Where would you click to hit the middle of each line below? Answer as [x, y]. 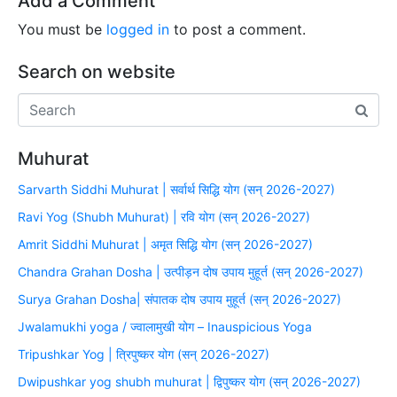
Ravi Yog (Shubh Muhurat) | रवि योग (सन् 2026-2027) [164, 216]
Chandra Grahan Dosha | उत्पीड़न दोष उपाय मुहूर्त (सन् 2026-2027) [191, 271]
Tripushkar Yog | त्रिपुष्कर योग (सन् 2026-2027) [144, 354]
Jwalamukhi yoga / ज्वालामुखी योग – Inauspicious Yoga [165, 326]
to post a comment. [237, 29]
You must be [62, 29]
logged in [138, 29]
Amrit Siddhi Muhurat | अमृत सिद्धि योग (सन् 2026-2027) [165, 244]
